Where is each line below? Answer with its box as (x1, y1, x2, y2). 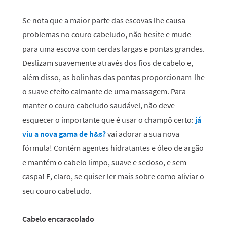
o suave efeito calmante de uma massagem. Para (22, 86, 186, 96)
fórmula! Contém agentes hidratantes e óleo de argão (22, 143, 204, 153)
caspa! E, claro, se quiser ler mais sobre (22, 171, 157, 181)
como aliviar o (157, 171, 204, 181)
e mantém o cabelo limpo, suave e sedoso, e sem (22, 157, 186, 167)
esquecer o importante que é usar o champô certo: (22, 115, 195, 125)
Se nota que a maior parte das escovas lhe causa (22, 15, 185, 25)
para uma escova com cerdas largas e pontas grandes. (22, 44, 205, 54)
